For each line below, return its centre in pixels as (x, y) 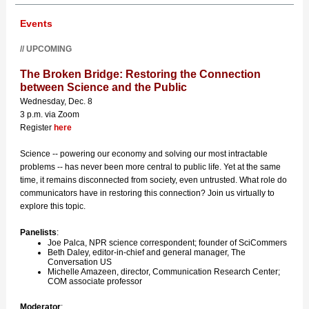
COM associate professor (95, 281)
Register (37, 128)
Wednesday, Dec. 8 (56, 101)
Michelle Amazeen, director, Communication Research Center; (164, 272)
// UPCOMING (46, 49)
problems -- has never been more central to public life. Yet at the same (150, 167)
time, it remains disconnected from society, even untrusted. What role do (153, 180)
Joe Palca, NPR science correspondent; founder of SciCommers (167, 243)
